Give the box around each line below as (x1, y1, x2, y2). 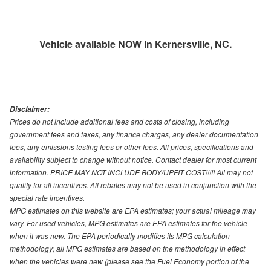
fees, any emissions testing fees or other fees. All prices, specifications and (10, 142, 253, 152)
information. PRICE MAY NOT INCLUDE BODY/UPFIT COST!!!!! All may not (10, 167, 253, 178)
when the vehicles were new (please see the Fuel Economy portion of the (10, 256, 249, 267)
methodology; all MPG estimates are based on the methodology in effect (10, 243, 245, 254)
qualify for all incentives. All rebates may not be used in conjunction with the (10, 180, 256, 191)
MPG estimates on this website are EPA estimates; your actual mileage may (10, 205, 256, 216)
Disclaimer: (10, 104, 50, 115)
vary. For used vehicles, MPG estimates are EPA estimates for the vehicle (10, 218, 247, 229)
